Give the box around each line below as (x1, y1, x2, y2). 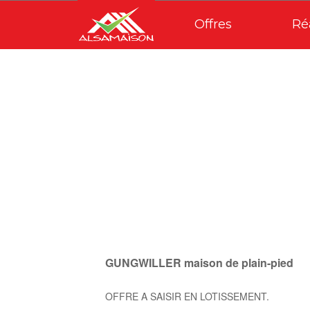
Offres (194, 17, 232, 32)
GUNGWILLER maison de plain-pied (105, 255, 293, 271)
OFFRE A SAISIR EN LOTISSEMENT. (105, 289, 269, 303)
